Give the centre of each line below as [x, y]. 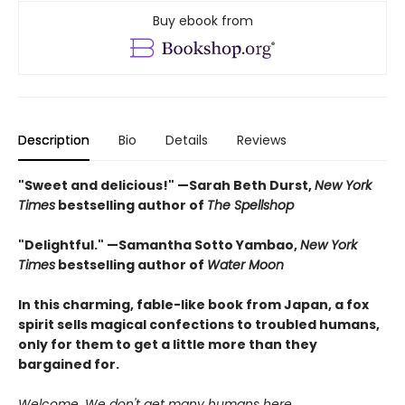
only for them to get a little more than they [168, 344]
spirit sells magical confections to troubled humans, [199, 324]
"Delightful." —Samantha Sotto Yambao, [159, 245]
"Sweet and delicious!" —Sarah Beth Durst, [166, 185]
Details [187, 140]
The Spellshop [250, 205]
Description [54, 140]
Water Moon [245, 264]
